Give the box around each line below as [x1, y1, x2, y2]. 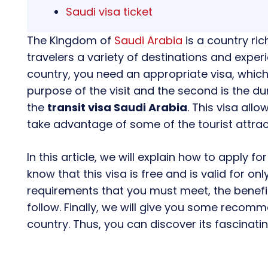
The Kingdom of [27, 33, 114, 48]
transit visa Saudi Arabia [47, 100, 187, 115]
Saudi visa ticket [66, 4, 153, 20]
